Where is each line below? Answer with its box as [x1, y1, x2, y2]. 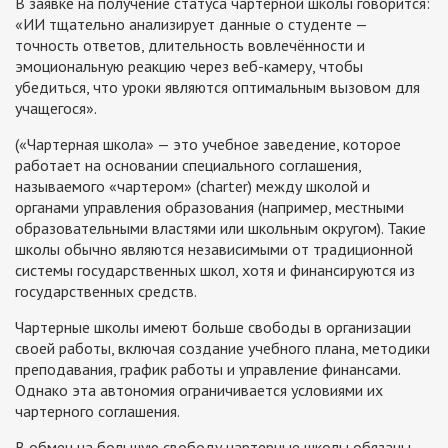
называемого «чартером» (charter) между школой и [15, 175, 370, 196]
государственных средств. [15, 280, 197, 301]
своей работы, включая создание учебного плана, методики [15, 337, 430, 358]
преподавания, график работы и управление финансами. [15, 358, 400, 379]
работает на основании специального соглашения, [15, 154, 361, 175]
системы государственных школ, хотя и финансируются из [15, 259, 415, 280]
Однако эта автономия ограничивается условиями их [15, 379, 383, 400]
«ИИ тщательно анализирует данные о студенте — [15, 13, 367, 34]
